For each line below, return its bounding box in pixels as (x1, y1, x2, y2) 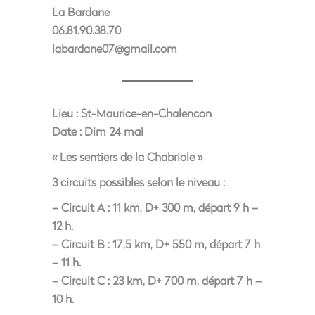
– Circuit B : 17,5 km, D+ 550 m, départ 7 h (52, 236, 260, 251)
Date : (52, 124, 82, 139)
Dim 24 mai (82, 124, 143, 139)
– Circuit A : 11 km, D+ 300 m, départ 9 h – (52, 200, 258, 214)
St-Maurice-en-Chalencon (78, 105, 212, 120)
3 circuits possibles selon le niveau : (52, 174, 225, 189)
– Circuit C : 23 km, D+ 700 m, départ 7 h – (52, 273, 262, 288)
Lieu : (52, 105, 78, 120)
